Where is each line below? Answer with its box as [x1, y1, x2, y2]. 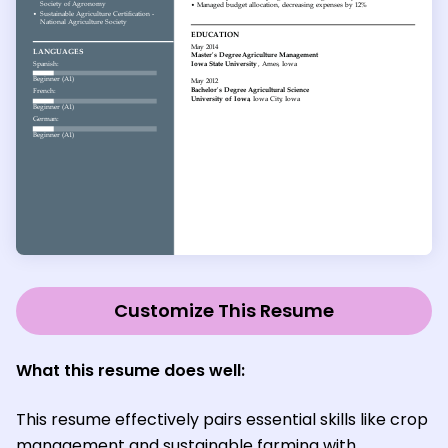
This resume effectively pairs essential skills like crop [16, 407, 428, 431]
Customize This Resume [114, 297, 334, 323]
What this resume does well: [16, 358, 245, 382]
